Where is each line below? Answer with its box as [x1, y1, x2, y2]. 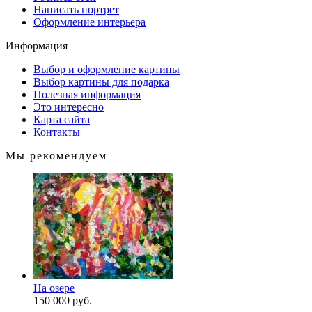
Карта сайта [33, 114, 90, 125]
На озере [33, 282, 75, 294]
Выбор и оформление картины [33, 63, 180, 75]
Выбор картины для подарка [33, 76, 169, 88]
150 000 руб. [33, 295, 92, 306]
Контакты [33, 126, 80, 138]
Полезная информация [33, 88, 141, 100]
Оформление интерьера [33, 16, 146, 28]
